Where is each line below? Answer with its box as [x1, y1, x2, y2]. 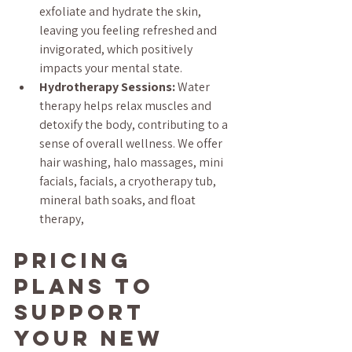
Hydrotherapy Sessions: [39, 79, 175, 95]
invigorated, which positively [39, 41, 195, 57]
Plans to [14, 273, 163, 299]
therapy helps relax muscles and [39, 97, 214, 114]
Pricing [14, 247, 141, 273]
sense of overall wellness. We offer [39, 135, 225, 152]
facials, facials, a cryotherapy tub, [39, 173, 218, 189]
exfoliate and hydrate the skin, [39, 3, 203, 20]
